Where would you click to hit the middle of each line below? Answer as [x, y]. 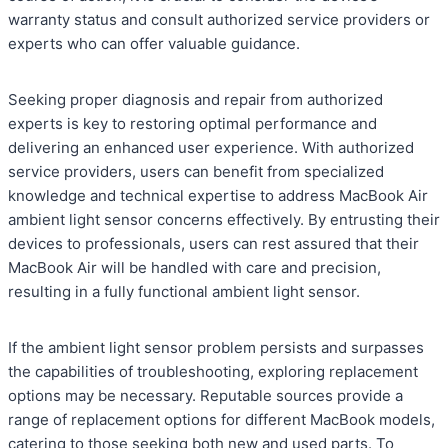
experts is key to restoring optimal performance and [192, 124]
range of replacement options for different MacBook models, [221, 420]
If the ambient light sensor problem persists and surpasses [216, 348]
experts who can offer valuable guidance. [154, 44]
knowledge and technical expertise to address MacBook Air [218, 196]
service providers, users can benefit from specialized [196, 172]
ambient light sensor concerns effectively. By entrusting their [224, 220]
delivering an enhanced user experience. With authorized [211, 148]
